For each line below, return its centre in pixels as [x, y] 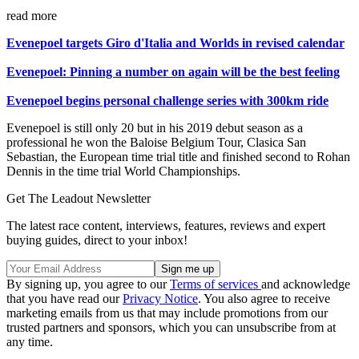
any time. [30, 342]
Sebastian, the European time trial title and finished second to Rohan [178, 157]
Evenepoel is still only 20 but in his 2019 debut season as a [155, 128]
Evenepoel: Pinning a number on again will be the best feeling [173, 72]
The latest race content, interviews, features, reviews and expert [166, 226]
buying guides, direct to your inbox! [97, 240]
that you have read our [65, 299]
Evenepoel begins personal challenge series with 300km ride [167, 101]
